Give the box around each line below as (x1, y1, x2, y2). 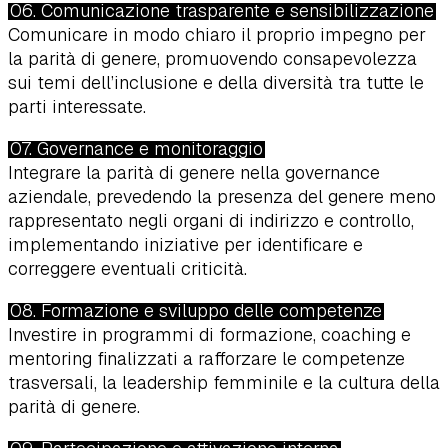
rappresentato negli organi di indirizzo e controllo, (8, 209, 414, 233)
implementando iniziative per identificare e (8, 233, 363, 257)
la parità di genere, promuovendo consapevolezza (8, 47, 417, 71)
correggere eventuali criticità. (8, 257, 247, 281)
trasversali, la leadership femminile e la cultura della (8, 371, 440, 395)
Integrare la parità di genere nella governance (8, 161, 380, 185)
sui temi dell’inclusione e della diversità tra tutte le (8, 71, 424, 95)
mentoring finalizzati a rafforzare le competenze (8, 347, 405, 371)
